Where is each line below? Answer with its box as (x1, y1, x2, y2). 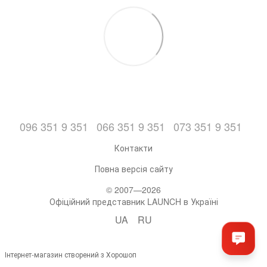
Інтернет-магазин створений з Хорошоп (5, 249, 136, 259)
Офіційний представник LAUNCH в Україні (49, 195, 218, 207)
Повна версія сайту (94, 162, 173, 175)
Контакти (114, 141, 153, 154)
